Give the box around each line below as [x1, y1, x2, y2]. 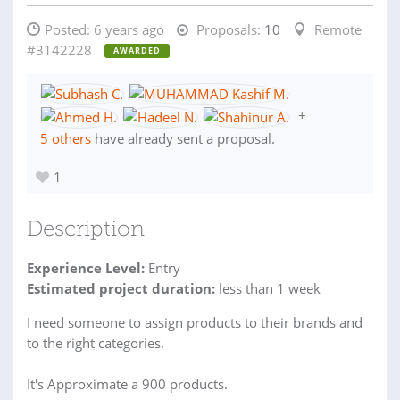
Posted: [45, 21, 94, 38]
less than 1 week [215, 279, 321, 297]
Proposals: [193, 21, 261, 38]
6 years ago [94, 21, 164, 38]
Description [27, 219, 145, 241]
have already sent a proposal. [91, 129, 275, 147]
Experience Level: [27, 258, 145, 277]
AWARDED [113, 45, 161, 56]
